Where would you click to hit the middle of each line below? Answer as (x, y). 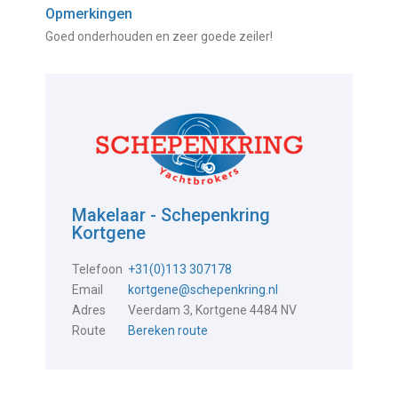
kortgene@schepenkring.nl (203, 290)
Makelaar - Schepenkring (171, 215)
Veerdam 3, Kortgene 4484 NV (213, 310)
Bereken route (168, 331)
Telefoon (98, 270)
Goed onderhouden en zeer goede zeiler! (159, 37)
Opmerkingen (89, 14)
